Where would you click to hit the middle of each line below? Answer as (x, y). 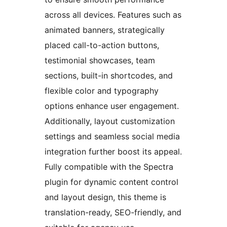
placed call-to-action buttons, (102, 45)
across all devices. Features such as (113, 15)
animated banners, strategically (105, 30)
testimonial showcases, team (100, 61)
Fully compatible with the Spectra (109, 167)
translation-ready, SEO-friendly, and (113, 213)
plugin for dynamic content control (111, 182)
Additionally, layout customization (110, 121)
